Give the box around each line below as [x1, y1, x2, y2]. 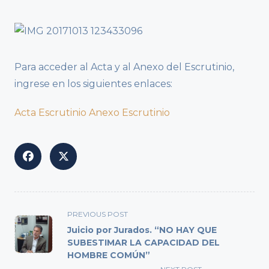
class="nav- [14, 222, 66, 234]
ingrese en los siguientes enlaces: [14, 78, 175, 90]
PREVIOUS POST [67, 210, 128, 219]
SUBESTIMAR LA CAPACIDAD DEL [67, 237, 220, 249]
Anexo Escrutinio [89, 107, 170, 119]
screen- [14, 250, 50, 262]
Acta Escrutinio [14, 107, 86, 119]
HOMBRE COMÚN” [67, 250, 150, 261]
